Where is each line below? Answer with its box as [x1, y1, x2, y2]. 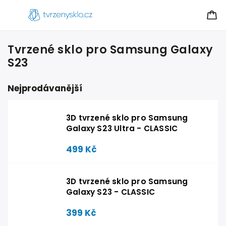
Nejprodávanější [8, 82, 82, 94]
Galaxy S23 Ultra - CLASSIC [66, 123, 178, 134]
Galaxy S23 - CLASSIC [66, 187, 155, 197]
